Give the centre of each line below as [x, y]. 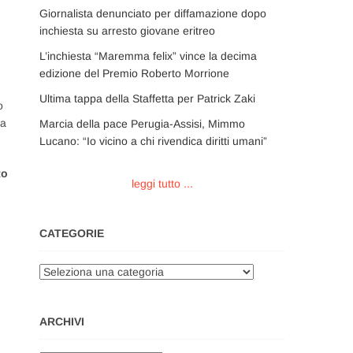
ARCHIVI [62, 321]
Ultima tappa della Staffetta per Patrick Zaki [147, 98]
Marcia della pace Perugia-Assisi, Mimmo [142, 124]
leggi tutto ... [162, 184]
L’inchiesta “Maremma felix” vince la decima [148, 56]
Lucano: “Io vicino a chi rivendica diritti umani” [153, 141]
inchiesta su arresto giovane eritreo [127, 31]
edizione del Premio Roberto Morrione [134, 73]
